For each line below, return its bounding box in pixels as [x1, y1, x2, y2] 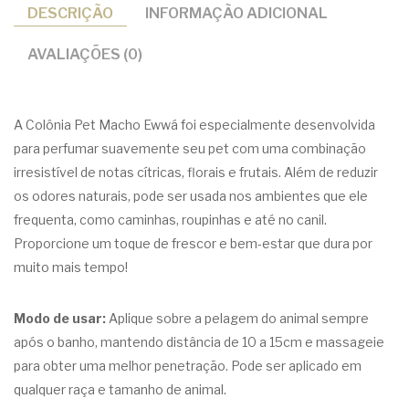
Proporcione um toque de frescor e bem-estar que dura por [14, 236, 372, 251]
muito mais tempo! [14, 259, 128, 275]
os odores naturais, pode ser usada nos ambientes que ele [14, 188, 368, 204]
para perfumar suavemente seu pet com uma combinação [14, 141, 366, 156]
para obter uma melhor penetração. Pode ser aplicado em [14, 358, 362, 373]
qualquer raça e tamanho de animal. [14, 382, 226, 397]
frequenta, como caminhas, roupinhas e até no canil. [14, 212, 327, 227]
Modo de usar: [14, 310, 106, 326]
